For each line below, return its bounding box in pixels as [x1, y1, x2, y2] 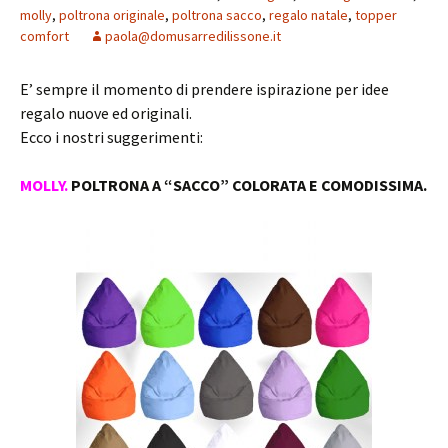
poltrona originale [59, 6, 165, 24]
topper [355, 6, 397, 24]
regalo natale [269, 6, 348, 24]
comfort [20, 27, 69, 45]
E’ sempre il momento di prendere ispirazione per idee [20, 79, 389, 99]
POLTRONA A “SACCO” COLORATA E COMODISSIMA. [68, 175, 427, 195]
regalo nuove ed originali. [20, 103, 192, 123]
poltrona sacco [172, 6, 262, 24]
